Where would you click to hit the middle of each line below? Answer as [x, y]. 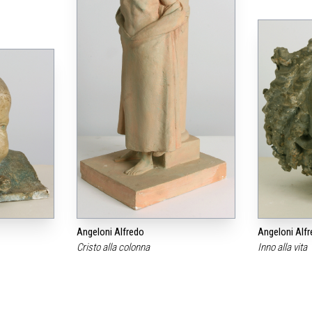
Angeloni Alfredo [111, 232]
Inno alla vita [283, 247]
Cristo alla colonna [115, 247]
